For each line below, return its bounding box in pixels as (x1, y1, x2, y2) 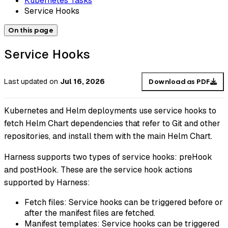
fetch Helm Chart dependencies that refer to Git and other (4, 118, 220, 129)
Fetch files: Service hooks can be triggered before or (24, 197, 223, 208)
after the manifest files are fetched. (24, 208, 155, 219)
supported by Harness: (4, 177, 90, 188)
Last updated (4, 77, 47, 87)
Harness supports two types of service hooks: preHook (4, 152, 212, 163)
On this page (8, 25, 53, 35)
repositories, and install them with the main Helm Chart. (4, 131, 212, 142)
